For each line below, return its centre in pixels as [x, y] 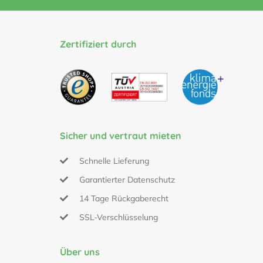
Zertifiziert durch [98, 44]
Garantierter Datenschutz [127, 179]
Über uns [80, 252]
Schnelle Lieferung [114, 161]
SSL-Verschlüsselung [118, 217]
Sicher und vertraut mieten [121, 135]
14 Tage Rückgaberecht [124, 198]
